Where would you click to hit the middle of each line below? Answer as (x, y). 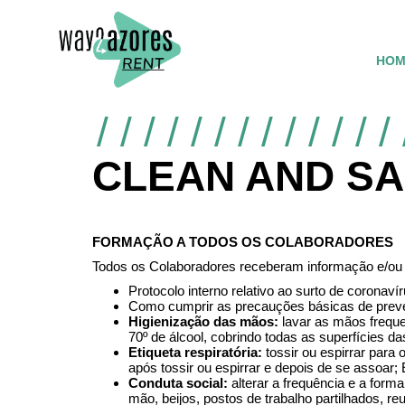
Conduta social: (178, 383)
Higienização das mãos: (203, 322)
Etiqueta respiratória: (195, 353)
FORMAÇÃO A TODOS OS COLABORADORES (243, 242)
